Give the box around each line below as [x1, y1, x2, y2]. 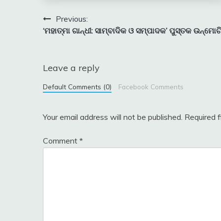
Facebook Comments [118, 82, 184, 91]
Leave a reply [43, 62, 100, 74]
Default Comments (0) [43, 82, 111, 91]
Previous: [56, 13, 88, 24]
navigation [42, 30, 110, 47]
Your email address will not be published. [43, 111, 183, 122]
